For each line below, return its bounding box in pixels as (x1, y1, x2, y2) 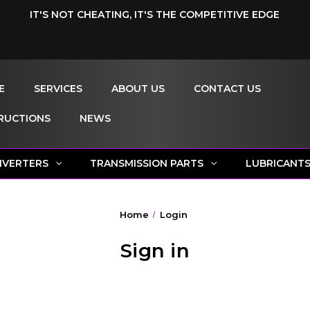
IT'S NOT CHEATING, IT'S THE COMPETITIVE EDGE (30, 8, 280, 21)
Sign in (120, 238, 190, 262)
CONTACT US (193, 82, 261, 95)
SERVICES (33, 82, 82, 95)
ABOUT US (111, 82, 165, 95)
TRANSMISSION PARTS (90, 156, 204, 170)
